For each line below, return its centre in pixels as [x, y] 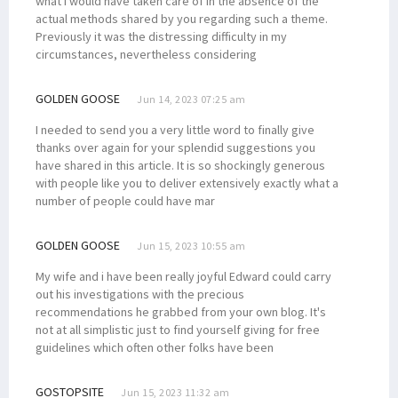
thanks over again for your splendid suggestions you [175, 147]
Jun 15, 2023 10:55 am [191, 245]
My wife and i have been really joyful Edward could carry [183, 276]
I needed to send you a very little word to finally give [175, 129]
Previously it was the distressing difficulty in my [161, 36]
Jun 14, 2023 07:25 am [191, 99]
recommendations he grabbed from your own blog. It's [181, 311]
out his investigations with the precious [140, 294]
